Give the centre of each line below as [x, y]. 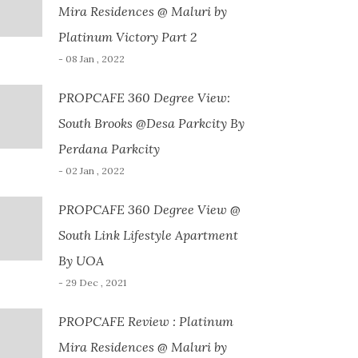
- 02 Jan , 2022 [91, 171]
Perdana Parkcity [109, 149]
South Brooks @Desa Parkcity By [151, 123]
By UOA [81, 261]
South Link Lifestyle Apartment [148, 235]
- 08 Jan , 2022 [91, 59]
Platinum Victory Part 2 [127, 37]
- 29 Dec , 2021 [92, 283]
